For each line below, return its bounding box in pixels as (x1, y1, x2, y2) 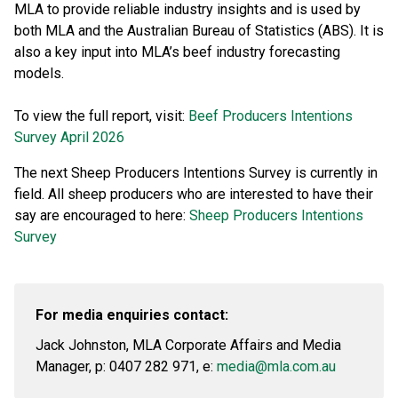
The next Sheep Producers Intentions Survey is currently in (14, 164, 378, 181)
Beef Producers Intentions (188, 107, 353, 124)
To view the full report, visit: (14, 107, 188, 124)
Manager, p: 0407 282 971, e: (36, 358, 213, 375)
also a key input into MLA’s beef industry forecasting (14, 44, 340, 60)
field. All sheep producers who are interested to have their (14, 186, 373, 203)
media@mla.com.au (217, 358, 336, 375)
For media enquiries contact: (36, 306, 228, 323)
